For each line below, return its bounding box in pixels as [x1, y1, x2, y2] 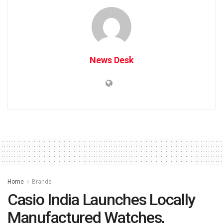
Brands [32, 178, 52, 185]
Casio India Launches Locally [7, 190, 196, 209]
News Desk [89, 54, 134, 65]
